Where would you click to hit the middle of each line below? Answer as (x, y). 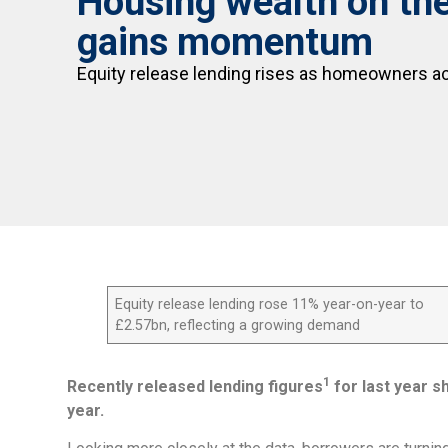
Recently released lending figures (195, 386)
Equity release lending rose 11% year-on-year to (270, 304)
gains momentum (225, 42)
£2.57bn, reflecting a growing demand (238, 325)
